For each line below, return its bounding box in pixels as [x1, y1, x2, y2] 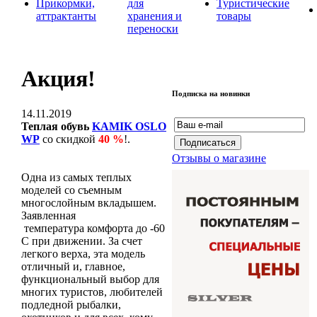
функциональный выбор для [21, 272, 159, 285]
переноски [127, 22, 178, 35]
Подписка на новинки [172, 88, 250, 98]
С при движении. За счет [21, 234, 142, 247]
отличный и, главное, [21, 260, 125, 272]
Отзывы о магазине [172, 151, 266, 164]
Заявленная [21, 209, 76, 221]
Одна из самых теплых [21, 171, 132, 183]
